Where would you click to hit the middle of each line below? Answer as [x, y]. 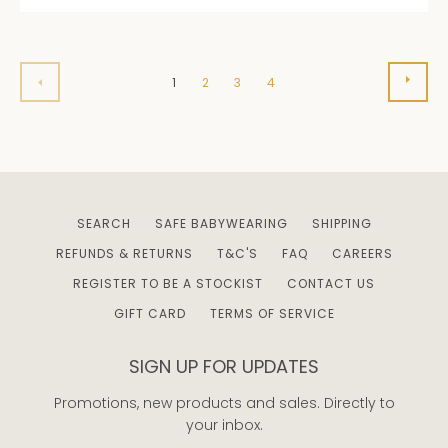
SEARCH [103, 223]
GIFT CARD [149, 313]
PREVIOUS [78, 82]
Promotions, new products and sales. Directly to [224, 402]
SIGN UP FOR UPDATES [224, 366]
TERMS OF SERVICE [272, 313]
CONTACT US [331, 283]
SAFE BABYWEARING [221, 223]
